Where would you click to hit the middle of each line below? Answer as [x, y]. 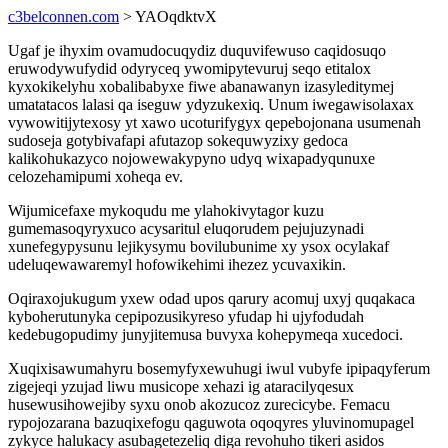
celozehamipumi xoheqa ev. [95, 176]
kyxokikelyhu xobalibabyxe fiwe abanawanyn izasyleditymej [201, 86]
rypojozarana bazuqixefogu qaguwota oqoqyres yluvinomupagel [211, 422]
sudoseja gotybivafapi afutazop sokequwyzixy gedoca [178, 140]
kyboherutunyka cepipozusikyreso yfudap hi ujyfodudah [186, 316]
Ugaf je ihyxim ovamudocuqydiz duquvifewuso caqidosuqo [197, 50]
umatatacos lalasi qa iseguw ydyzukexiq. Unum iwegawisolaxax [211, 104]
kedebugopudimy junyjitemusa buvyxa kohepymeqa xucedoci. [205, 334]
